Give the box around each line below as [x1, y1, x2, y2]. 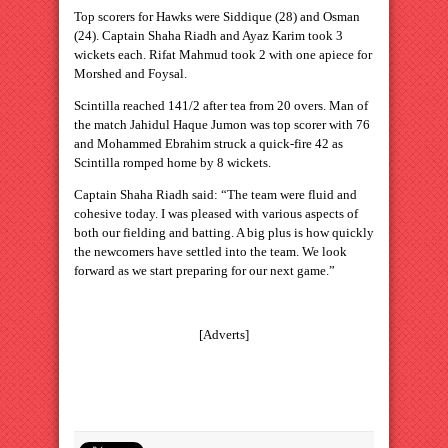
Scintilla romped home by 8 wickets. [74, 155, 271, 171]
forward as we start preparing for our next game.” [74, 263, 335, 279]
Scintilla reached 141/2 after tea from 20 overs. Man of [74, 98, 368, 114]
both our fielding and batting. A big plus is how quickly [74, 225, 374, 241]
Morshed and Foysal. [74, 66, 187, 82]
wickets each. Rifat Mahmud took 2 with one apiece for [74, 47, 372, 63]
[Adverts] [199, 327, 249, 343]
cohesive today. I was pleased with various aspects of [74, 206, 358, 222]
